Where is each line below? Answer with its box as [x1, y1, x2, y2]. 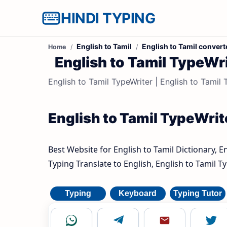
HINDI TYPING [61, 10, 155, 27]
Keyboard [119, 189, 157, 198]
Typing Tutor [173, 189, 222, 198]
